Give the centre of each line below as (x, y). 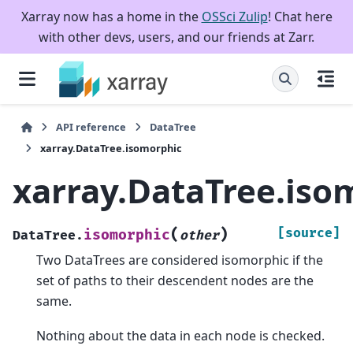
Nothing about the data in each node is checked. (180, 336)
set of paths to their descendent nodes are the (175, 280)
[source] (309, 233)
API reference (91, 127)
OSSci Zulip (234, 17)
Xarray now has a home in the (111, 17)
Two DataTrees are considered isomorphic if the (180, 260)
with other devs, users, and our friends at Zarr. (176, 37)
